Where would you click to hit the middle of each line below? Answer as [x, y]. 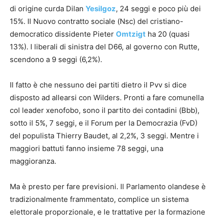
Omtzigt [131, 34]
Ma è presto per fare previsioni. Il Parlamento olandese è [108, 186]
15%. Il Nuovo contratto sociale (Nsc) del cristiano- [97, 21]
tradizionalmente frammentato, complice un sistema [99, 199]
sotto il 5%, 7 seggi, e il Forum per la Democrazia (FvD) [104, 123]
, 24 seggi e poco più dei [158, 8]
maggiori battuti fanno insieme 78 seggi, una [87, 148]
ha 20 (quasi [168, 34]
